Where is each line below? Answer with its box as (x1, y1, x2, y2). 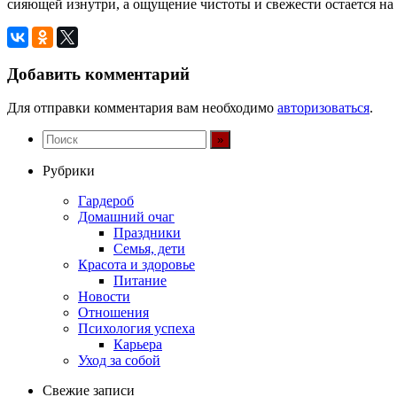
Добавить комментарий (7, 64, 190, 83)
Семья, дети (113, 241, 185, 257)
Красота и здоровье (78, 257, 195, 273)
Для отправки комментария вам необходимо (7, 100, 277, 116)
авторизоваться (277, 100, 370, 116)
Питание (113, 273, 167, 289)
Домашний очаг (78, 209, 175, 225)
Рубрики (43, 163, 95, 179)
